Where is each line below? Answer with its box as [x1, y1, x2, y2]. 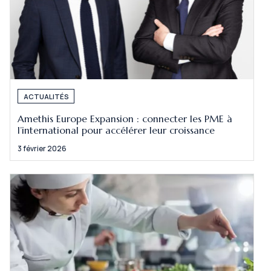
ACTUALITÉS [23, 91, 69, 101]
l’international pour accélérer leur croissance [18, 125, 215, 137]
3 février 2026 [18, 143, 67, 154]
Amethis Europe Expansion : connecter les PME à [18, 113, 233, 125]
